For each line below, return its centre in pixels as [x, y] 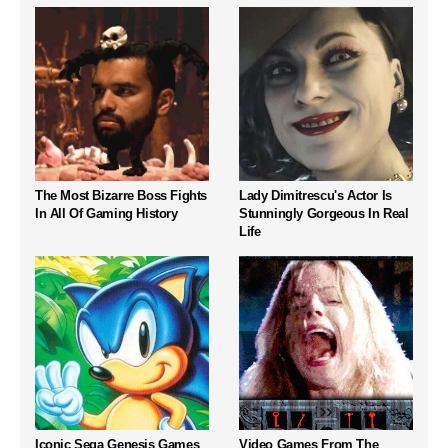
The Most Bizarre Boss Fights [121, 196]
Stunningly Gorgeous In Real [324, 214]
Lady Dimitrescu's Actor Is [315, 196]
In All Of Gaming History [106, 214]
